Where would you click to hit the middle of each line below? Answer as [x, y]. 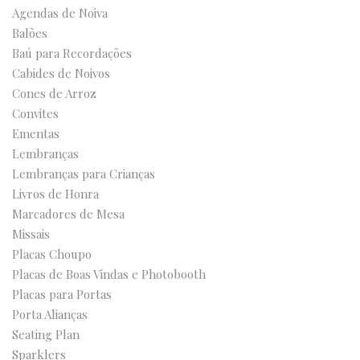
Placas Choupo [52, 254]
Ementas [36, 133]
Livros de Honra [55, 194]
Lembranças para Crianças [84, 174]
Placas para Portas [62, 294]
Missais [31, 234]
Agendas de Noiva [60, 13]
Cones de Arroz [54, 93]
